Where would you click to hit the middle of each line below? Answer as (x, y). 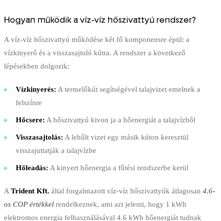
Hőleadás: (32, 167)
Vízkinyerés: (36, 89)
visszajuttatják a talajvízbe (56, 150)
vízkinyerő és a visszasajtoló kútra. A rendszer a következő (95, 53)
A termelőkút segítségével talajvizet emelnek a (128, 89)
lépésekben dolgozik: (37, 66)
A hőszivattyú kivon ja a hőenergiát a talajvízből (120, 120)
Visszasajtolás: (39, 137)
